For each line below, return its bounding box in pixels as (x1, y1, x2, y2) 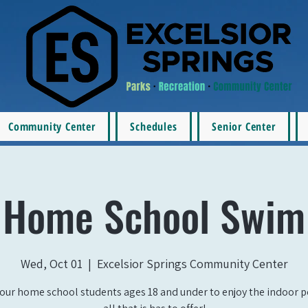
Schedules (130, 119, 177, 134)
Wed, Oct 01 (20, 256, 82, 272)
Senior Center (212, 119, 276, 134)
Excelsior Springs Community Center (96, 256, 288, 272)
